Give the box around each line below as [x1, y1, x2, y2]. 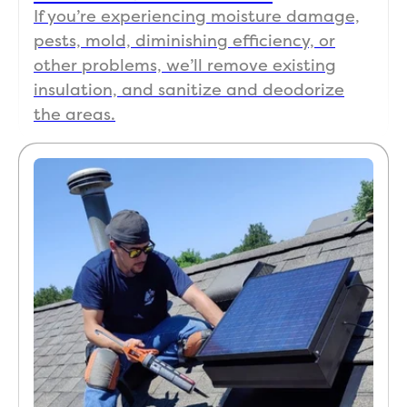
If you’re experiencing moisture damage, [34, 6, 360, 26]
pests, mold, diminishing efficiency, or [34, 31, 335, 51]
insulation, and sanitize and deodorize [34, 80, 344, 100]
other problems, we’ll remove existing [34, 55, 336, 75]
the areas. [34, 104, 115, 124]
